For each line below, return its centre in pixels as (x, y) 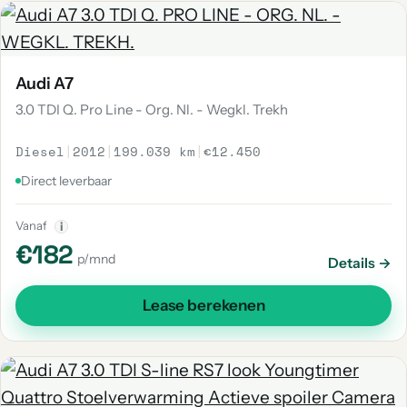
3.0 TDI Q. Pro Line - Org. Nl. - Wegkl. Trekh (152, 109)
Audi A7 (45, 84)
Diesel (40, 151)
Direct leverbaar (66, 181)
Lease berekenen (203, 305)
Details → (360, 263)
